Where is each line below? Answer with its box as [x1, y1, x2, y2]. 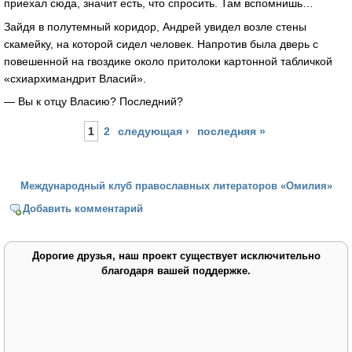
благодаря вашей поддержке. [101, 264, 251, 277]
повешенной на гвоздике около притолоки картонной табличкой [4, 54, 332, 68]
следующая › [118, 125, 189, 138]
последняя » [197, 125, 266, 138]
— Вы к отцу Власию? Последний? [4, 95, 186, 108]
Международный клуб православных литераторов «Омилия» [20, 180, 332, 192]
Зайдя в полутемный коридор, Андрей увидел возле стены [4, 20, 306, 33]
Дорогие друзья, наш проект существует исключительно [31, 249, 321, 262]
